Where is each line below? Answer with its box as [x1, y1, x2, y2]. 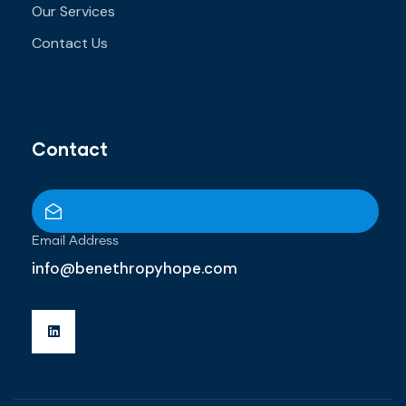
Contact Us [32, 33, 108, 53]
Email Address [32, 234, 119, 247]
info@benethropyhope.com [32, 257, 237, 278]
